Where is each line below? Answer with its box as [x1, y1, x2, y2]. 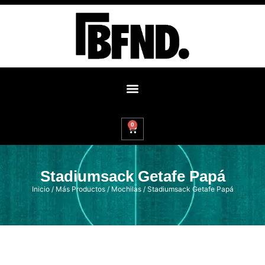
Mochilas [111, 184, 141, 193]
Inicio [31, 184, 50, 193]
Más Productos [55, 184, 105, 193]
